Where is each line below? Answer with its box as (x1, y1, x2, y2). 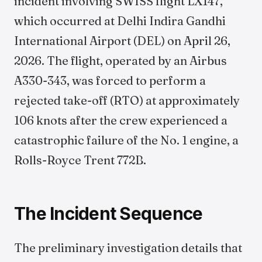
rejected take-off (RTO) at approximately (14, 93, 240, 108)
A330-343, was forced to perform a (14, 73, 206, 88)
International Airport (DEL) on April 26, (14, 33, 230, 48)
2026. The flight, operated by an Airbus (14, 53, 227, 68)
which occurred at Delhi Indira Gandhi (14, 13, 226, 28)
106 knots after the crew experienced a (14, 113, 227, 127)
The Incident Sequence (14, 203, 203, 224)
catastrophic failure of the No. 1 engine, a (14, 133, 239, 147)
